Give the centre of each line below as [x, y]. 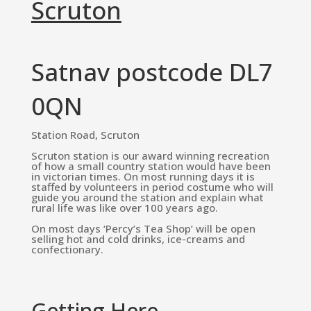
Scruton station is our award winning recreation [150, 155]
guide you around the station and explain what [147, 197]
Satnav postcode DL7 [152, 72]
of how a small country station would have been [151, 166]
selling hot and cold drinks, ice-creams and [138, 239]
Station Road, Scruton [85, 135]
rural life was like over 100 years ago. [124, 208]
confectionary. [67, 249]
